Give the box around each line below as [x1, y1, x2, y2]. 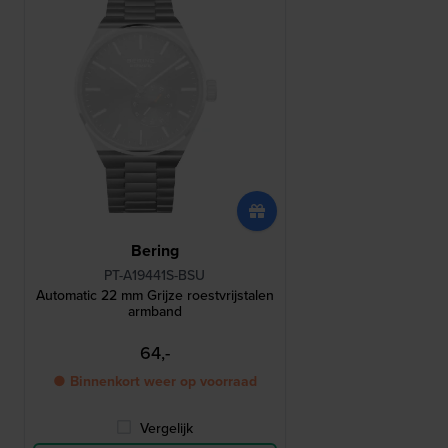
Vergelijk [140, 418, 194, 439]
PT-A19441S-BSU [104, 265, 206, 286]
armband [127, 301, 182, 322]
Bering [130, 239, 179, 263]
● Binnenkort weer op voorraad [52, 371, 257, 392]
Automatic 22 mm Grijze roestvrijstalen [35, 285, 274, 306]
